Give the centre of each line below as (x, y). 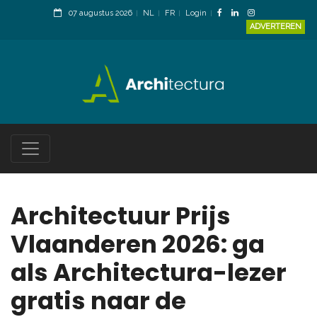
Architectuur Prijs (121, 216)
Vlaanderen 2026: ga (138, 244)
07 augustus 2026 (100, 13)
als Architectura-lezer (149, 273)
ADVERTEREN (276, 27)
